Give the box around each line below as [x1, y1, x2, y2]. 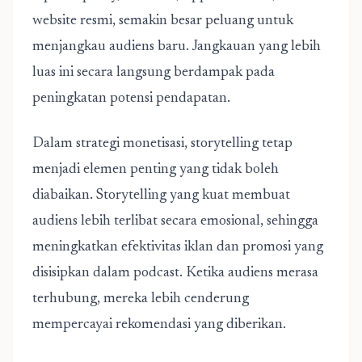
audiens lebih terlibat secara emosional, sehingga [32, 214, 318, 229]
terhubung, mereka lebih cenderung [32, 292, 249, 306]
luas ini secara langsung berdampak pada [32, 65, 275, 80]
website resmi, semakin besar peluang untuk [32, 14, 293, 28]
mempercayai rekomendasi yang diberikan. [32, 318, 286, 332]
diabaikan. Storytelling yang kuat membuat [32, 188, 290, 203]
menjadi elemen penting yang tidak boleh [32, 162, 279, 177]
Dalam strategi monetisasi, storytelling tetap [32, 137, 293, 151]
